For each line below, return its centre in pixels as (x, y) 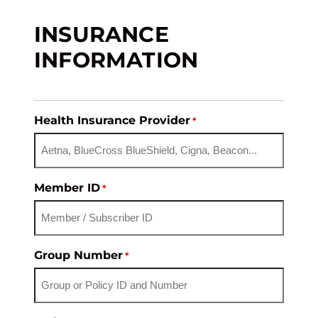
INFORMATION (116, 60)
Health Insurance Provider (112, 120)
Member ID (67, 187)
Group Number (78, 255)
